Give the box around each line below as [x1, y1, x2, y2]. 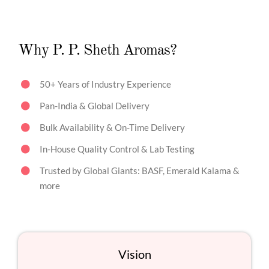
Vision [118, 247, 151, 262]
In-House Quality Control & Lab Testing [39, 143, 195, 154]
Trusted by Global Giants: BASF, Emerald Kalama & [39, 165, 240, 176]
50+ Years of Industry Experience [39, 78, 171, 89]
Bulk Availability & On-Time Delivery [39, 121, 185, 133]
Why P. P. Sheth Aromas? [17, 43, 177, 58]
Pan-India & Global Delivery [39, 100, 150, 111]
